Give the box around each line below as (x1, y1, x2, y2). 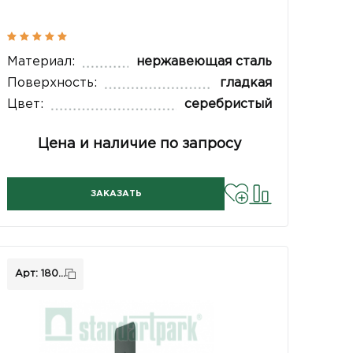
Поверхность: (7, 77, 98, 90)
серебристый (184, 98, 272, 111)
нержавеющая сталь (136, 56, 272, 69)
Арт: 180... (15, 269, 66, 278)
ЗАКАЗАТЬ (90, 190, 142, 199)
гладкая (219, 77, 272, 90)
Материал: (7, 56, 76, 69)
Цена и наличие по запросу (37, 138, 242, 151)
